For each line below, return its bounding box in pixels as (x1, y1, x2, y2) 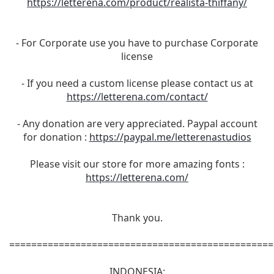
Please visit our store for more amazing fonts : (29, 157, 245, 171)
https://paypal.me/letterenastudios (89, 130, 251, 144)
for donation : (23, 130, 89, 144)
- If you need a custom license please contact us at (21, 76, 253, 90)
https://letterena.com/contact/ (66, 90, 208, 103)
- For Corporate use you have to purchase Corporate (16, 36, 258, 50)
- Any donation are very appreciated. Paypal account (17, 117, 257, 130)
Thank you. (111, 211, 163, 224)
